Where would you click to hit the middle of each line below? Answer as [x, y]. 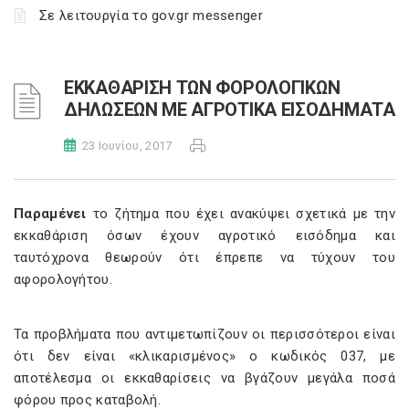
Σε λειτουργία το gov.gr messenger [151, 16]
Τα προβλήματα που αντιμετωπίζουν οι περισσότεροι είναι [204, 334]
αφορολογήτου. [63, 279]
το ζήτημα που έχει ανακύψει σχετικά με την [241, 214]
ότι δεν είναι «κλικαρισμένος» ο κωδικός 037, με [204, 356]
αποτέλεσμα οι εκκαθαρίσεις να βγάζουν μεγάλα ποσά [204, 378]
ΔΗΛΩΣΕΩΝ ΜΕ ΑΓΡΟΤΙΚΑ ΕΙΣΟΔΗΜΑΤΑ [230, 110]
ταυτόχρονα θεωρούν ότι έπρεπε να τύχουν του [204, 257]
